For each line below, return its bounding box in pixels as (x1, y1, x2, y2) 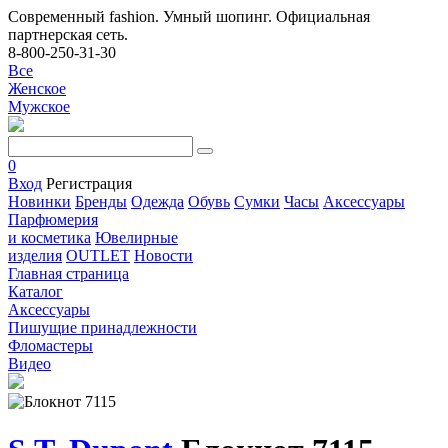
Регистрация (46, 175, 132, 192)
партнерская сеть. (8, 26, 128, 43)
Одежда (131, 193, 184, 210)
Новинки (8, 193, 71, 210)
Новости (134, 247, 193, 264)
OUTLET (66, 247, 130, 264)
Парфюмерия (8, 211, 98, 228)
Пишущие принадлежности (8, 319, 197, 336)
